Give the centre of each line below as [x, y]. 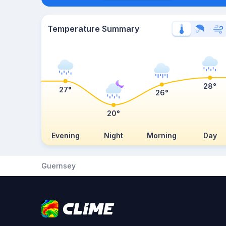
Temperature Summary [93, 29]
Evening [65, 135]
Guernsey [59, 166]
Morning [162, 135]
